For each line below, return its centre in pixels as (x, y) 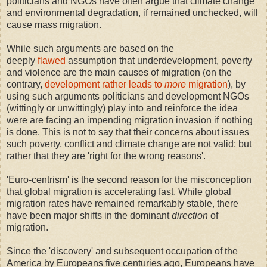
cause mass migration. (54, 25)
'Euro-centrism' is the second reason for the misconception (129, 180)
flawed (52, 61)
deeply (22, 61)
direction (189, 216)
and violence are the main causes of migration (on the (119, 73)
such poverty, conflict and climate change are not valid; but (129, 144)
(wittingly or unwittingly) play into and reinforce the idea (122, 108)
